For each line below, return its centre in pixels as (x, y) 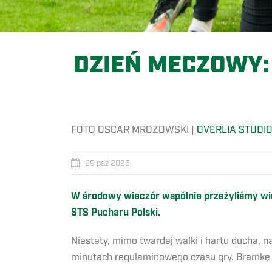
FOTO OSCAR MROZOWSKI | (134, 130)
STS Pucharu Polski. (116, 213)
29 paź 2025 (107, 164)
